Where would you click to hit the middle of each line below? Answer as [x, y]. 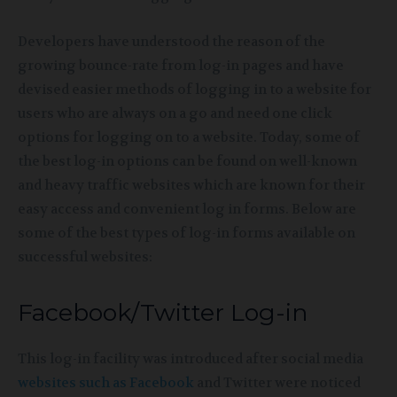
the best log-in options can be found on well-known [187, 161]
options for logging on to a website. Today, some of [189, 137]
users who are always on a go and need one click [175, 113]
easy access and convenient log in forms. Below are [187, 209]
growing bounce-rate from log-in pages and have [181, 65]
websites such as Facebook [106, 382]
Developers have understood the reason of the [171, 41]
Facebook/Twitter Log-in [163, 312]
